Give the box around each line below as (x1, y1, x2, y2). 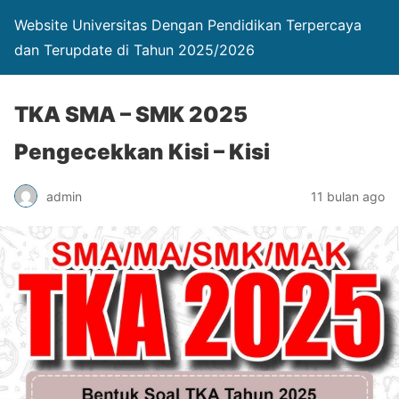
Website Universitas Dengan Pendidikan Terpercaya (14, 16, 362, 34)
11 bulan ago (311, 188, 385, 204)
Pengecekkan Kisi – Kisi (14, 139, 270, 165)
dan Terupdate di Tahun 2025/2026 (14, 41, 255, 59)
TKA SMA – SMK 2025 (14, 102, 248, 127)
